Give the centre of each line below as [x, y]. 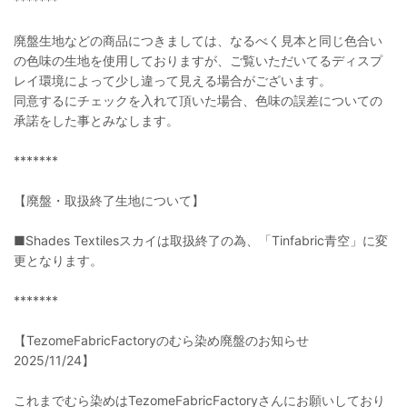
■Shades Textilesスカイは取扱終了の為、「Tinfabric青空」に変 [201, 240]
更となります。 [58, 260]
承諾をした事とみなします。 [96, 120]
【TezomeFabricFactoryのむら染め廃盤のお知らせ [168, 340]
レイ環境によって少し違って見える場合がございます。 [173, 80]
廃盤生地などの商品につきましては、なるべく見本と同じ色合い [198, 40]
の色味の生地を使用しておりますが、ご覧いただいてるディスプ [198, 60]
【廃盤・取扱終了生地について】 [109, 200]
